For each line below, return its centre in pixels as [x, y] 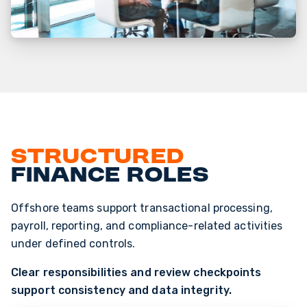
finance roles [110, 176]
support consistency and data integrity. [121, 291]
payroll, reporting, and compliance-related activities [147, 226]
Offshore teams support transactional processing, [142, 208]
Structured [98, 158]
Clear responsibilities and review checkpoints [136, 273]
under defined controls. [73, 244]
